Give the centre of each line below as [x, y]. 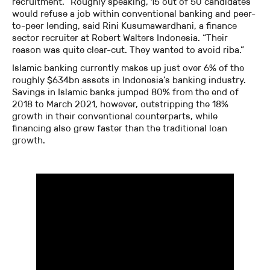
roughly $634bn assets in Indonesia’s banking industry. [129, 80]
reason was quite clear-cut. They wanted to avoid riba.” [128, 50]
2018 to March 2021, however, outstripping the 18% [120, 104]
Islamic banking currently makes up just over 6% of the [128, 68]
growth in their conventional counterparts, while [115, 116]
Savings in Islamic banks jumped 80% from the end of [125, 92]
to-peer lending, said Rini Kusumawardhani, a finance [124, 26]
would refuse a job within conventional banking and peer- [134, 14]
